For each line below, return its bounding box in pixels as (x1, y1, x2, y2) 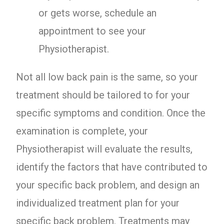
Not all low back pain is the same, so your (16, 71, 198, 83)
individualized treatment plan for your (16, 197, 180, 209)
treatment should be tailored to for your (16, 89, 190, 101)
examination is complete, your (16, 125, 148, 137)
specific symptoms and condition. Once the (16, 107, 206, 119)
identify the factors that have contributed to (16, 161, 208, 173)
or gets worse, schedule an (38, 7, 157, 19)
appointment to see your (38, 25, 146, 37)
